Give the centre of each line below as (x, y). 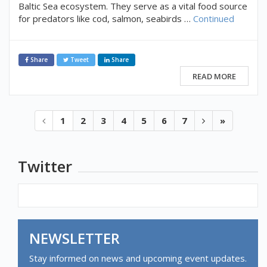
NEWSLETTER (74, 238)
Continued (214, 19)
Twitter (45, 166)
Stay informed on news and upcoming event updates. (138, 258)
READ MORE (214, 76)
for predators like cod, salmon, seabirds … (106, 19)
